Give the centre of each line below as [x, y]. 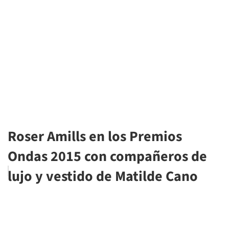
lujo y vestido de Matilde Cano [103, 176]
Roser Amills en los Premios [95, 136]
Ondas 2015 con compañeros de [107, 156]
